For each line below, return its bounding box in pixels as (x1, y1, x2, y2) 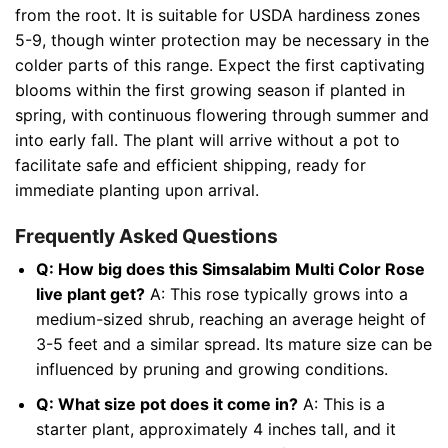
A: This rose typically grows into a (144, 284, 408, 305)
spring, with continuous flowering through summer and (15, 104, 429, 125)
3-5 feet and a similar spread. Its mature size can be (35, 334, 432, 355)
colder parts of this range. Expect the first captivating (15, 54, 425, 75)
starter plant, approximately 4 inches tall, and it (35, 418, 396, 439)
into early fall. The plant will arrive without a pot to (15, 129, 400, 150)
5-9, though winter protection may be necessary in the (15, 29, 429, 50)
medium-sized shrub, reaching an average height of (35, 309, 426, 330)
